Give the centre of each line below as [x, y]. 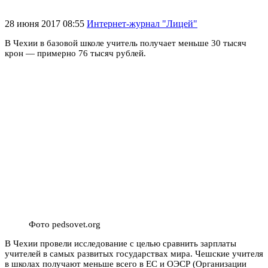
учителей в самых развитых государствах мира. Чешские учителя [134, 253]
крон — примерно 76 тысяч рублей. [75, 53]
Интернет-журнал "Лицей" [142, 23]
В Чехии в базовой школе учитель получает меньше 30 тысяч [126, 43]
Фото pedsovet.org [65, 224]
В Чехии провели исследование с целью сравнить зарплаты [121, 243]
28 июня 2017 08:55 [46, 23]
